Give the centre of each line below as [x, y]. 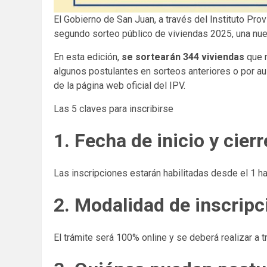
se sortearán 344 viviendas [183, 57]
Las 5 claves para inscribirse [114, 108]
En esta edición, [88, 57]
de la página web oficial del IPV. [119, 85]
